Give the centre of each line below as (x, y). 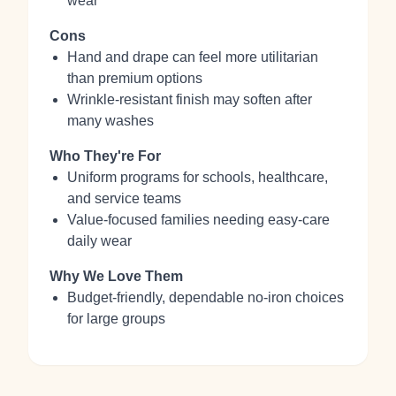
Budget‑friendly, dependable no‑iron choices (206, 297)
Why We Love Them (116, 276)
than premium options (135, 78)
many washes (110, 121)
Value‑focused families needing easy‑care (198, 220)
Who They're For (105, 156)
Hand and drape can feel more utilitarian (193, 57)
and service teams (124, 198)
